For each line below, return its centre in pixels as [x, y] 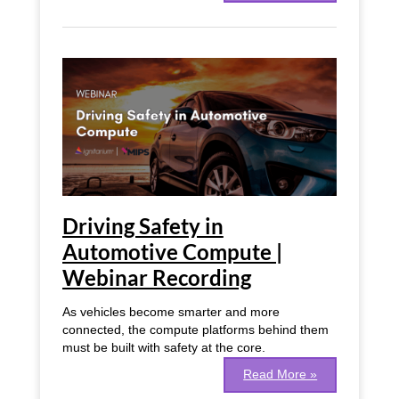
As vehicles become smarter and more [171, 312]
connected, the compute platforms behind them [195, 330]
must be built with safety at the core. [163, 347]
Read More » [281, 374]
